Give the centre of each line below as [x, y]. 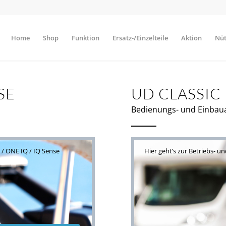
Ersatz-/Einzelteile [140, 38]
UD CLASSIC [176, 94]
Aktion [191, 38]
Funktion [86, 38]
